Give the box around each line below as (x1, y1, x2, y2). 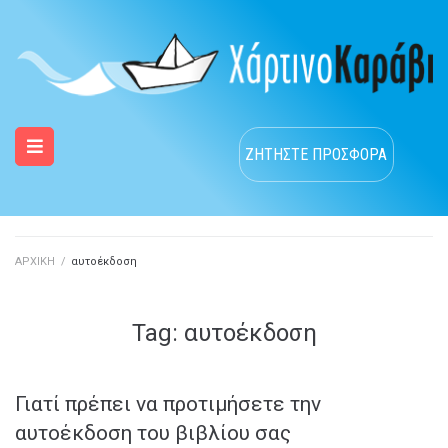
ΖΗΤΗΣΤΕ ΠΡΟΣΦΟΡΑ (245, 144, 388, 164)
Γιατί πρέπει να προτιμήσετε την (15, 392, 321, 417)
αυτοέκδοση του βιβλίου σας (15, 421, 291, 446)
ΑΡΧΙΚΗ (15, 255, 55, 269)
